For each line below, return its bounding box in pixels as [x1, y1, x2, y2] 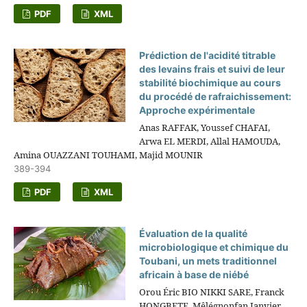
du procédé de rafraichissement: [139, 90, 292, 102]
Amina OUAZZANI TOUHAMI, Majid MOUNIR [13, 148, 203, 161]
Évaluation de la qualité [139, 227, 248, 239]
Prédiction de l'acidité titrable [139, 49, 276, 61]
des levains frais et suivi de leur [139, 62, 286, 75]
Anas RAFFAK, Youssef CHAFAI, [139, 121, 271, 134]
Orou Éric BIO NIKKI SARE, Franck [139, 285, 285, 298]
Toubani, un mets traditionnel [139, 254, 278, 267]
